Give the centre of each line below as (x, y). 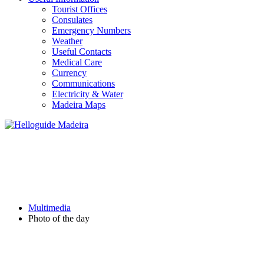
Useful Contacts (82, 52)
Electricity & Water (88, 94)
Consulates (72, 20)
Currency (69, 73)
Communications (83, 83)
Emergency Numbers (91, 30)
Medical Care (77, 62)
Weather (67, 41)
